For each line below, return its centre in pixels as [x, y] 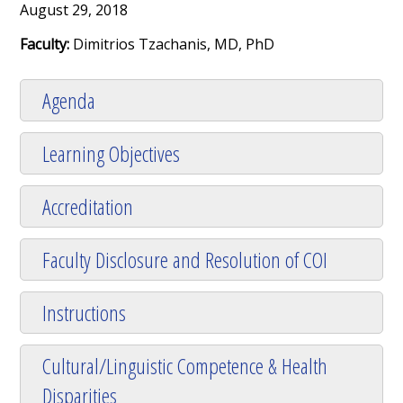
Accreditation [88, 207]
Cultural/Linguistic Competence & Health [185, 366]
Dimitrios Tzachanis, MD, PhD [174, 45]
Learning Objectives [112, 154]
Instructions [85, 313]
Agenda [69, 101]
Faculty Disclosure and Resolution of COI [185, 260]
